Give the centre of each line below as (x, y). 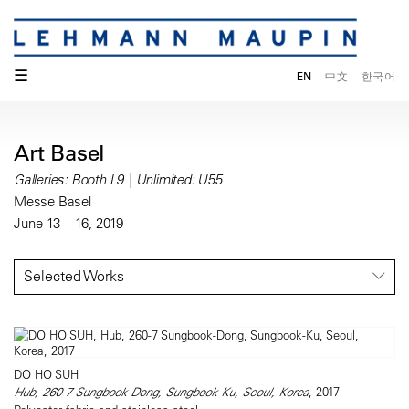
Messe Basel (52, 202)
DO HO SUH (46, 374)
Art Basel (60, 153)
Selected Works (74, 276)
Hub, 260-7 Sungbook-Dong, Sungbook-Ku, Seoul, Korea (161, 392)
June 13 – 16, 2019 (68, 224)
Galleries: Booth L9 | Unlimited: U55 (118, 180)
